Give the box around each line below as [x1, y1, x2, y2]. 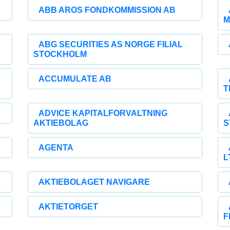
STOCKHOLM [33, 50, 87, 59]
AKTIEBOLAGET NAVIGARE [39, 178, 150, 186]
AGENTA [39, 143, 74, 152]
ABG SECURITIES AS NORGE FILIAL [39, 40, 183, 49]
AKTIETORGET [39, 202, 99, 211]
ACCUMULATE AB [39, 74, 112, 83]
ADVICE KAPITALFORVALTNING [39, 109, 168, 118]
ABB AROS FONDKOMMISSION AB [39, 6, 176, 14]
